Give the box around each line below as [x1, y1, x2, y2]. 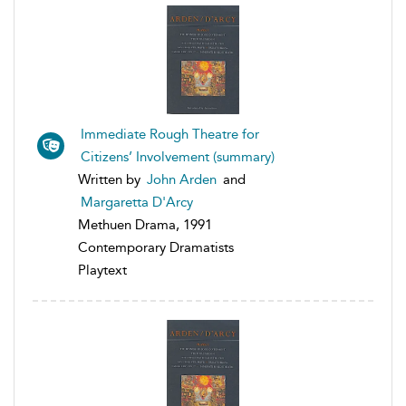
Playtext [78, 262, 127, 279]
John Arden [147, 171, 217, 188]
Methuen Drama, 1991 [78, 217, 212, 234]
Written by [78, 171, 144, 188]
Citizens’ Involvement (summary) [81, 149, 275, 166]
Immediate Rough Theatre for [81, 126, 259, 143]
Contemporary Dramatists [78, 239, 234, 256]
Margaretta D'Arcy [81, 194, 193, 211]
